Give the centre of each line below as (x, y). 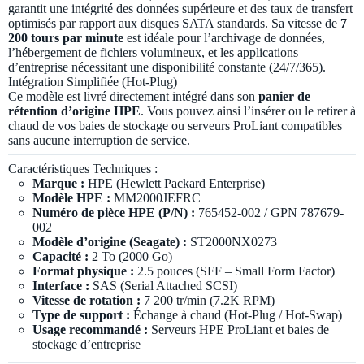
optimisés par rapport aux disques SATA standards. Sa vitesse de (174, 24)
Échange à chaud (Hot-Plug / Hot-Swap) (236, 315)
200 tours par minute (66, 38)
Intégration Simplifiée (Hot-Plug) (93, 82)
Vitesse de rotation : (87, 301)
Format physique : (83, 271)
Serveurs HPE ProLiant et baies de (238, 330)
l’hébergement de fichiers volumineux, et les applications (153, 53)
